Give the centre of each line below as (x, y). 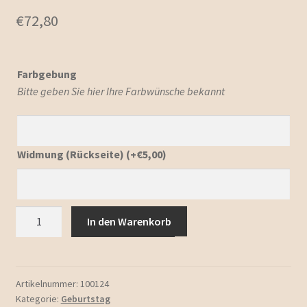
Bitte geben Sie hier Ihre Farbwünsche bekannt (121, 91)
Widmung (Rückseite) (71, 155)
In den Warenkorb (130, 221)
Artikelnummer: (48, 283)
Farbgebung (47, 74)
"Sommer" (40, 231)
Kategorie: (38, 298)
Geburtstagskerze (57, 213)
